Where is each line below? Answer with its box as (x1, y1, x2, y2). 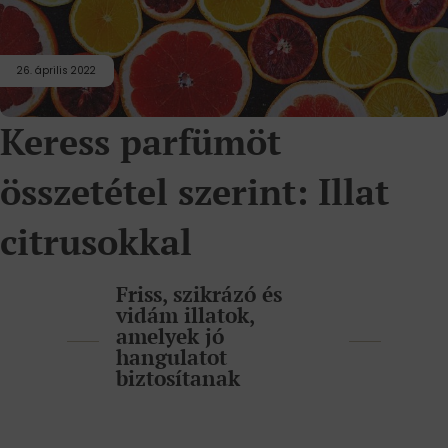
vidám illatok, (115, 301, 254, 330)
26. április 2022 (17, 63, 97, 77)
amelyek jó (115, 322, 224, 351)
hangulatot (115, 343, 227, 372)
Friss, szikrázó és (115, 280, 282, 309)
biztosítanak (115, 364, 240, 393)
